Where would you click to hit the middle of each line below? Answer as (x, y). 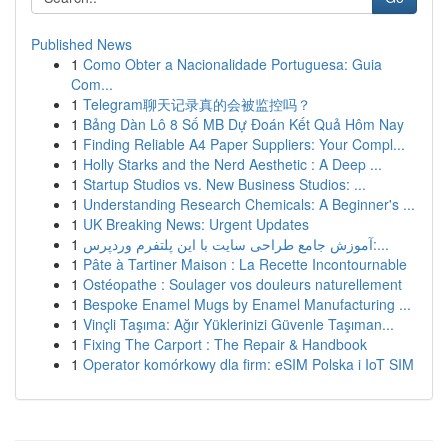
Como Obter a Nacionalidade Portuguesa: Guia (232, 64)
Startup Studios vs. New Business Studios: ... (224, 184)
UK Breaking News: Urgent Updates (196, 224)
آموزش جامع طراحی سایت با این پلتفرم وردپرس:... (381, 244)
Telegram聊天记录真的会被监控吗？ (197, 104)
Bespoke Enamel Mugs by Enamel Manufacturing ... (247, 304)
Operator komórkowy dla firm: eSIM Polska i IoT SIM (248, 364)
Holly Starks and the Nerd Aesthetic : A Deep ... (232, 164)
